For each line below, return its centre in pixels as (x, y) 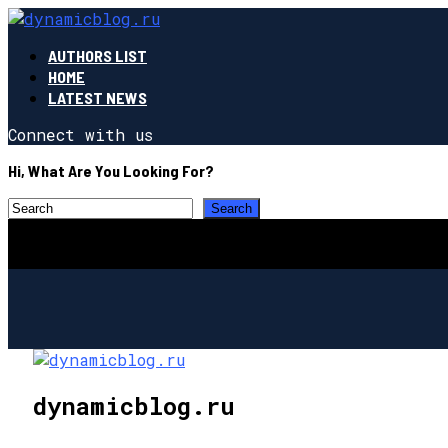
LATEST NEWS (97, 97)
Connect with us (80, 134)
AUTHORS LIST (97, 55)
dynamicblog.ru (134, 405)
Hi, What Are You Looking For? (111, 170)
